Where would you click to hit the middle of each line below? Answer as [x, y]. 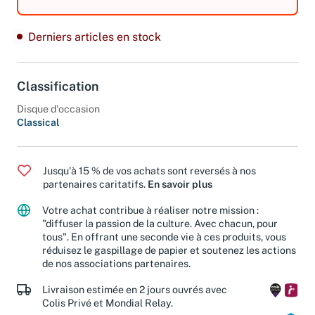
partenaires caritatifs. [95, 194]
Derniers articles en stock [95, 46]
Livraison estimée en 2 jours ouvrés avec [135, 299]
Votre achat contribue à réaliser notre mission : [150, 220]
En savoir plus [180, 194]
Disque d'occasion [58, 119]
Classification [58, 96]
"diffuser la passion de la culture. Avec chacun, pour [160, 233]
